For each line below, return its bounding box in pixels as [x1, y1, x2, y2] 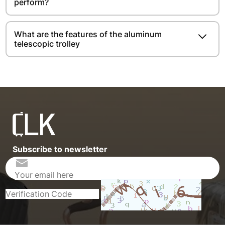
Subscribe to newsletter [13, 144, 108, 155]
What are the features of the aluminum [14, 29, 162, 39]
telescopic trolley [14, 38, 80, 49]
